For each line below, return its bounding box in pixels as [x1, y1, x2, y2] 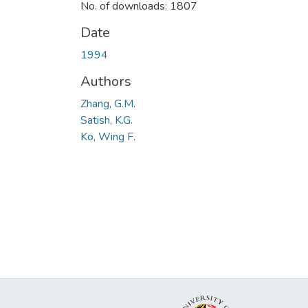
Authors [80, 71, 131, 91]
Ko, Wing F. [80, 129, 135, 144]
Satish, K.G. [80, 112, 133, 128]
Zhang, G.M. [80, 96, 135, 111]
